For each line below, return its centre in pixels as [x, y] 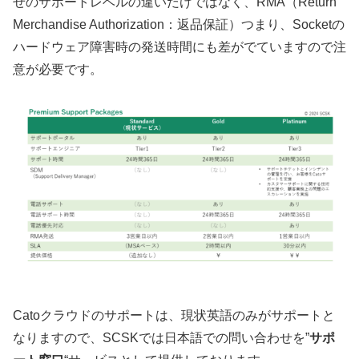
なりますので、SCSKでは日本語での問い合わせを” [161, 337]
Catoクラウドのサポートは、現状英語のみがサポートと [174, 315]
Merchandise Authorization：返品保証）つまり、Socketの [179, 24]
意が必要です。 [58, 69]
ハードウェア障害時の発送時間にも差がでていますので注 [179, 46]
